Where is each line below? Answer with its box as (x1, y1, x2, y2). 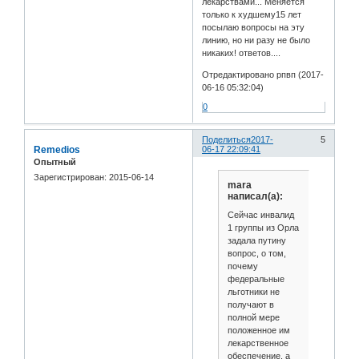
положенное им (227, 325, 290, 336)
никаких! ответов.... (202, 48, 281, 58)
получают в (227, 300, 274, 310)
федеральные (227, 274, 284, 284)
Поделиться (202, 134, 252, 144)
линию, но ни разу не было (202, 35, 311, 46)
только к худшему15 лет (202, 10, 302, 20)
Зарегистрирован (34, 172, 104, 183)
